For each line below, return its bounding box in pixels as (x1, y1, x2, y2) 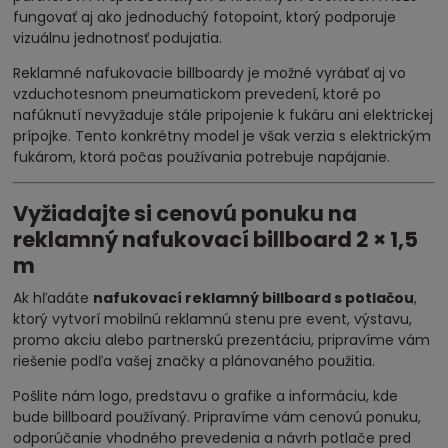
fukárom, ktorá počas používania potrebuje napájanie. (13, 146, 391, 167)
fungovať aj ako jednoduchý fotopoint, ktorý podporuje (13, 6, 397, 27)
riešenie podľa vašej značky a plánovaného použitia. (13, 350, 376, 371)
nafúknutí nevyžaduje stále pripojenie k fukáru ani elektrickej (13, 104, 434, 125)
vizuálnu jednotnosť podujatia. (13, 27, 223, 48)
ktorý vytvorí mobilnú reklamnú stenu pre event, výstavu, (13, 308, 413, 329)
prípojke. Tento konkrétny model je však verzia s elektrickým (13, 125, 432, 146)
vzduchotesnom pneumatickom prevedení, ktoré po (13, 83, 382, 104)
